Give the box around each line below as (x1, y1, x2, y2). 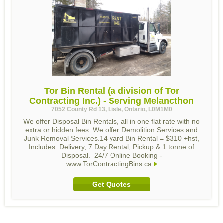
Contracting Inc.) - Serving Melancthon (29, 96, 194, 106)
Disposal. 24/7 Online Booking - (61, 151, 162, 159)
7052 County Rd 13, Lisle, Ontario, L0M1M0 (51, 106, 172, 112)
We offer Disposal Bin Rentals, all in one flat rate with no (23, 117, 200, 125)
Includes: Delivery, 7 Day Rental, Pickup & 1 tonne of (29, 143, 194, 151)
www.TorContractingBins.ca (66, 160, 152, 168)
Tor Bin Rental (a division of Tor (44, 86, 179, 96)
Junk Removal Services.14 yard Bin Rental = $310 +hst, (24, 134, 199, 142)
